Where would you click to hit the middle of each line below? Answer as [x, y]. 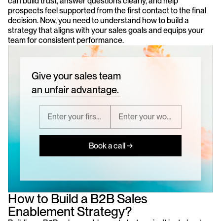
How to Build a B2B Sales [78, 198]
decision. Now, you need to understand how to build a [98, 20]
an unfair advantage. [75, 90]
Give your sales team [76, 76]
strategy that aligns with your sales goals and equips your [106, 30]
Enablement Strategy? [70, 211]
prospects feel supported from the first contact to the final [107, 10]
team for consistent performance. [66, 40]
